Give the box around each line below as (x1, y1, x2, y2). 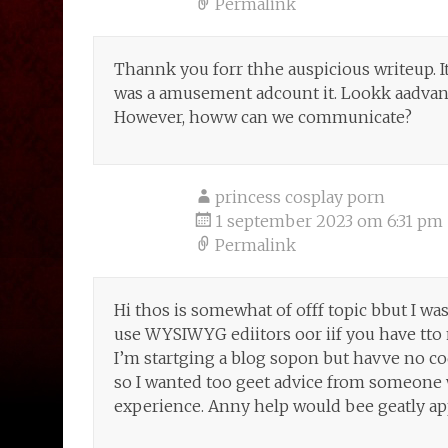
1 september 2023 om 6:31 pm (215, 211, 443, 231)
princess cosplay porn (215, 187, 385, 207)
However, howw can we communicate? (114, 107, 412, 127)
